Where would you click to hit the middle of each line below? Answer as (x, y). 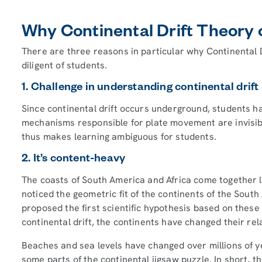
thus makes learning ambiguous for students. (119, 137)
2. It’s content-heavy (74, 160)
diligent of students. (65, 65)
